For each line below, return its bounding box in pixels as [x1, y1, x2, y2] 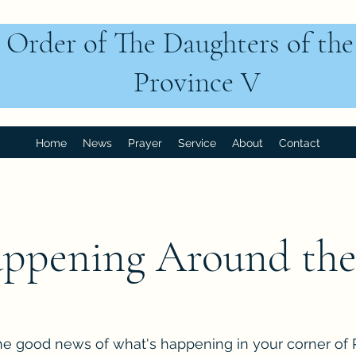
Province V [133, 64, 261, 100]
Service [177, 137, 216, 149]
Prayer [127, 137, 162, 149]
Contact [278, 137, 320, 149]
